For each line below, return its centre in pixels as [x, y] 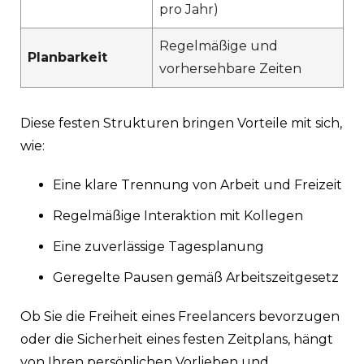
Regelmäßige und [219, 45]
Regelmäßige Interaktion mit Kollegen [178, 215]
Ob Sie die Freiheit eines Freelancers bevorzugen [180, 316]
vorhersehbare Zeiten [230, 68]
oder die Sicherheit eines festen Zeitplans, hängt [177, 339]
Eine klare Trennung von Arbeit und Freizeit [197, 184]
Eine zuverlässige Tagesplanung [158, 246]
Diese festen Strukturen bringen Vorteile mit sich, [181, 123]
